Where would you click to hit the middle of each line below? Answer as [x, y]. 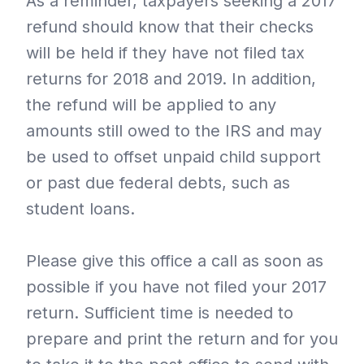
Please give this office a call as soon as [175, 261]
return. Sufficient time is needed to [160, 313]
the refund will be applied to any [151, 105]
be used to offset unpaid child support [173, 157]
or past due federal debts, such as [158, 183]
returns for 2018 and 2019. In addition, [171, 79]
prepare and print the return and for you [182, 339]
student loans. [80, 209]
